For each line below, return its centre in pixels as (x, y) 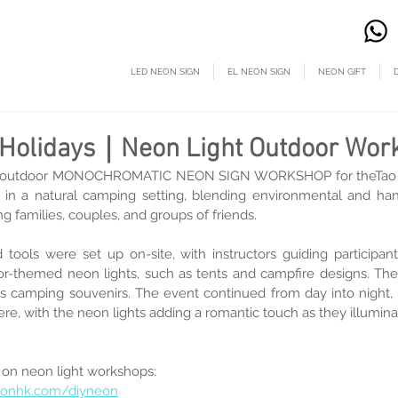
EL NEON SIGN (259, 72)
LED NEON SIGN (165, 72)
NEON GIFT (342, 72)
